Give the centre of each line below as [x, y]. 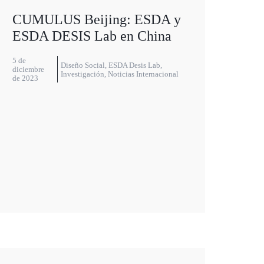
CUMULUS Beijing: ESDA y [96, 20]
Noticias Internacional [143, 74]
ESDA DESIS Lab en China [92, 36]
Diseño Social [83, 65]
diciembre [28, 70]
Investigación [83, 74]
